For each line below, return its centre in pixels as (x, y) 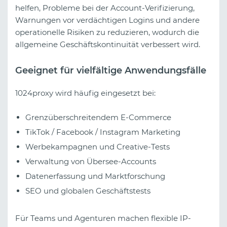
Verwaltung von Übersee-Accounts (91, 161)
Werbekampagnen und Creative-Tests (98, 146)
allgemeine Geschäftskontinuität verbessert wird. (108, 45)
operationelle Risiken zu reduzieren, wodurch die (107, 32)
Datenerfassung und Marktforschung (95, 176)
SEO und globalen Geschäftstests (88, 191)
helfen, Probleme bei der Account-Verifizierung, (105, 8)
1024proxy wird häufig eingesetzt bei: (85, 93)
